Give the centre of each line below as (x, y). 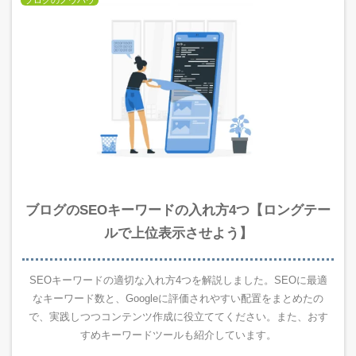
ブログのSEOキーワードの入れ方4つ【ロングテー (178, 210)
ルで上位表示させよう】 (178, 233)
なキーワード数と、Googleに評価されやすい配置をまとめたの (178, 299)
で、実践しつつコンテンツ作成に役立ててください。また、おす (178, 317)
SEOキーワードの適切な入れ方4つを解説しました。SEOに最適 (178, 281)
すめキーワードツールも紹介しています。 (178, 335)
